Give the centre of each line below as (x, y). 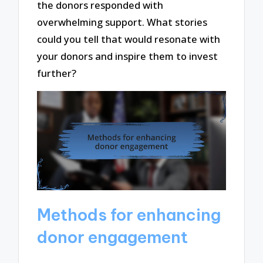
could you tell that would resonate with (129, 39)
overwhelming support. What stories (122, 22)
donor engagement (113, 237)
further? (57, 73)
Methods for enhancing (129, 215)
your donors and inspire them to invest (128, 56)
